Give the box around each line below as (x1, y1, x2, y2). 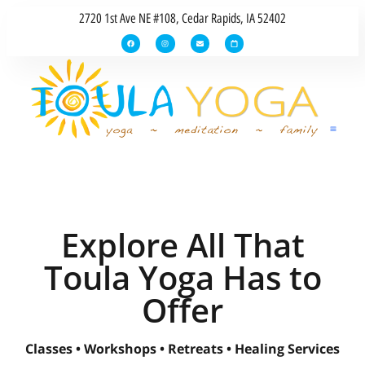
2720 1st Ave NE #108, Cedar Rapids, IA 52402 (79, 11, 286, 26)
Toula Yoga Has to (43, 254, 322, 300)
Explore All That (60, 222, 305, 267)
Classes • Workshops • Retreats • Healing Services (25, 339, 340, 358)
